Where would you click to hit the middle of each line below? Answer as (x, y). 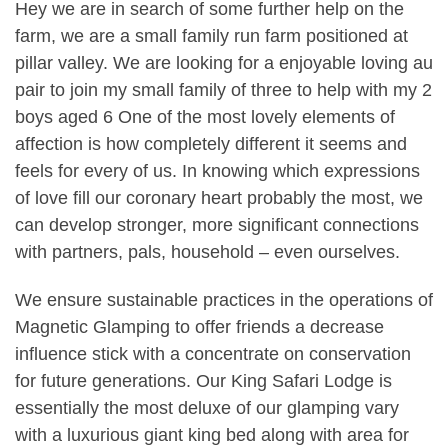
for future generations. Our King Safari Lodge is (203, 381)
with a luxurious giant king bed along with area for (212, 435)
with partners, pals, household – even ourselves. (207, 252)
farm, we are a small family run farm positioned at (211, 36)
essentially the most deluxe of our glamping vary (207, 408)
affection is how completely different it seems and (211, 144)
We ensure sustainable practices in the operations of (224, 300)
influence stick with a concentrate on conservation (213, 354)
